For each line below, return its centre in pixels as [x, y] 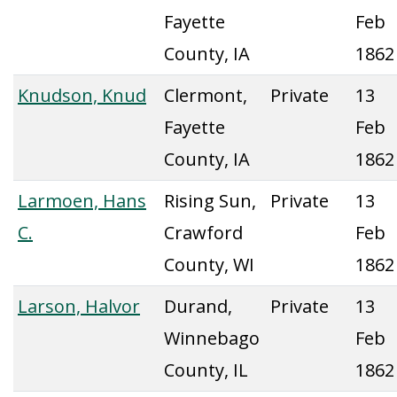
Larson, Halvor [79, 306]
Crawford [203, 233]
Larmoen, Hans [82, 201]
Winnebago [212, 338]
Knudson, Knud [82, 95]
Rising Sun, [210, 201]
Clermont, [206, 95]
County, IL [206, 370]
